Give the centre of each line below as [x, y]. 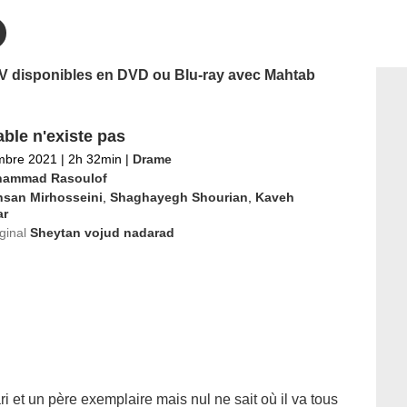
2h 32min [94, 159]
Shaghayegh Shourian [179, 197]
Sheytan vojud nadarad [102, 233]
